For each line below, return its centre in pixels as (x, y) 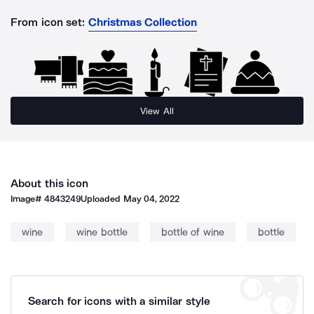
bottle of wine (192, 232)
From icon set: (48, 22)
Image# (28, 199)
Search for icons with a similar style (119, 301)
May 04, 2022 (151, 199)
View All (157, 111)
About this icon (50, 183)
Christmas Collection (143, 22)
